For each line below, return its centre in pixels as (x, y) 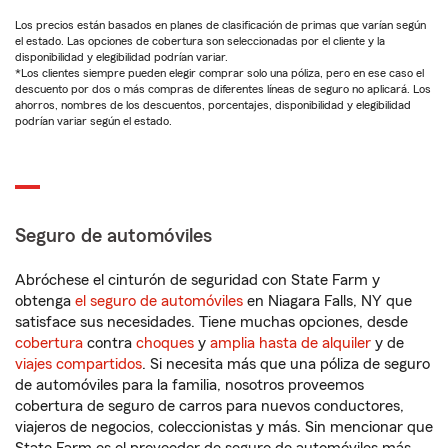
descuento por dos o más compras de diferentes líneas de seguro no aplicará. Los (223, 89)
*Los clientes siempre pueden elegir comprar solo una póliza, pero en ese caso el (219, 73)
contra (109, 343)
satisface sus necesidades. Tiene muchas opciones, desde (211, 322)
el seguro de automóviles (159, 301)
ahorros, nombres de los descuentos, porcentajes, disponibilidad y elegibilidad (213, 105)
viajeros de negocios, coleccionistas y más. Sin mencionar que (224, 427)
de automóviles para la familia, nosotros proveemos (189, 385)
